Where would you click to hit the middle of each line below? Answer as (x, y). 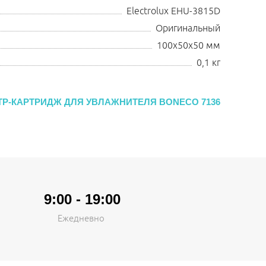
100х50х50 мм (189, 46)
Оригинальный (188, 28)
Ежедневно (81, 218)
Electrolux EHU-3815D (173, 11)
